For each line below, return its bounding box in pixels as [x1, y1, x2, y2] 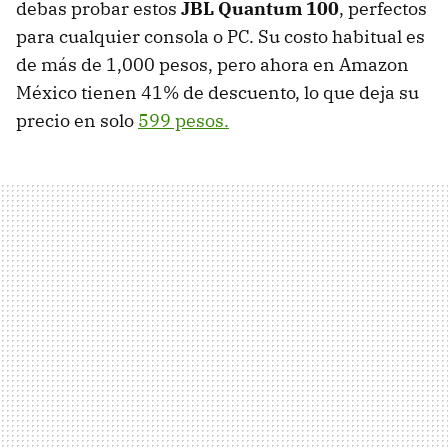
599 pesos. [138, 109, 229, 133]
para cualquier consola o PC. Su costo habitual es [16, 25, 425, 49]
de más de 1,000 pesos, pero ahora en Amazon [16, 53, 409, 77]
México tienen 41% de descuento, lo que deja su [16, 81, 419, 105]
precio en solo [16, 109, 138, 133]
